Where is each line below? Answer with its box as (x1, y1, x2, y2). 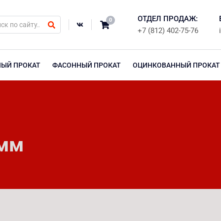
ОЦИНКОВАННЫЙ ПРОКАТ (133, 61, 220, 69)
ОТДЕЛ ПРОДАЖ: (138, 14, 198, 23)
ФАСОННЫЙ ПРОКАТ (52, 61, 121, 69)
